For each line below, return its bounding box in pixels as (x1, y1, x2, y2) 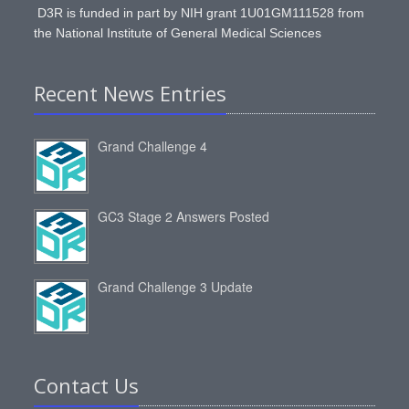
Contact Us (34, 372, 140, 399)
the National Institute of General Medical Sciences (34, 26, 322, 40)
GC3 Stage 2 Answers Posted (98, 207, 270, 225)
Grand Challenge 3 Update (98, 278, 254, 296)
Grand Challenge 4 (98, 137, 208, 155)
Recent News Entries (34, 79, 227, 107)
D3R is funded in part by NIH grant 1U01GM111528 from (34, 5, 365, 20)
